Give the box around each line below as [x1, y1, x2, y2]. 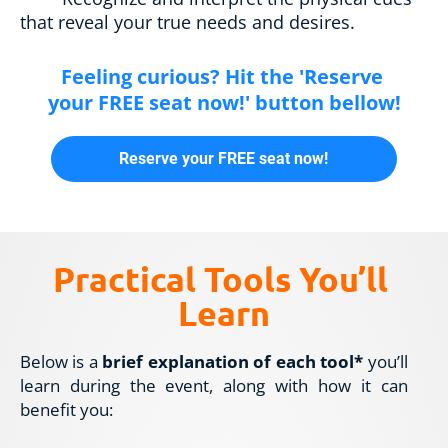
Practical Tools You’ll [52, 256, 388, 300]
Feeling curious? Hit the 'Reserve [60, 62, 383, 90]
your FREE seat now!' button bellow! [47, 88, 401, 116]
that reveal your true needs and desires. [20, 9, 355, 34]
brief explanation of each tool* [102, 349, 364, 373]
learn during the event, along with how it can [20, 373, 408, 397]
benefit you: [20, 397, 113, 421]
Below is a [20, 349, 103, 373]
